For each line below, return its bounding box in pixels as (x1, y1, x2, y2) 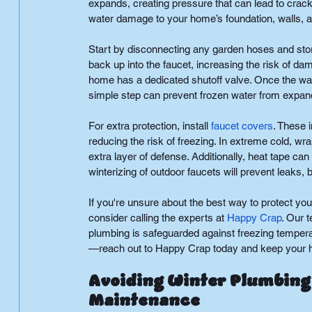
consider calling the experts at (88, 212, 224, 224)
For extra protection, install (88, 120, 208, 132)
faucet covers (210, 120, 273, 132)
